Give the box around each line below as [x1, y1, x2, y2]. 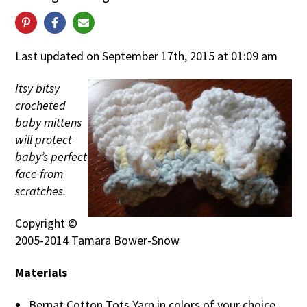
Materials [15, 265, 68, 280]
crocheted [15, 97, 66, 113]
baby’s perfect [15, 149, 88, 164]
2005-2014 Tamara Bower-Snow [15, 232, 180, 248]
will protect [15, 132, 73, 147]
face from [15, 166, 64, 182]
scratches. [15, 183, 66, 199]
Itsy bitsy [15, 80, 60, 96]
